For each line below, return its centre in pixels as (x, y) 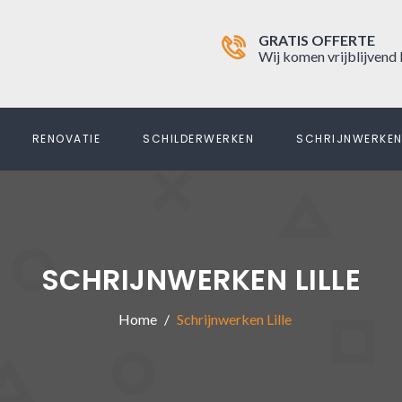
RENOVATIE (66, 139)
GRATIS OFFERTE (317, 40)
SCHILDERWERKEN (198, 139)
